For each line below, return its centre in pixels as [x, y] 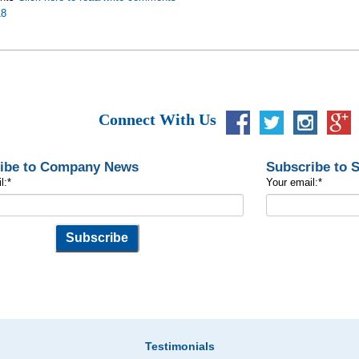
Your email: [292, 182]
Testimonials [180, 346]
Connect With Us [157, 120]
